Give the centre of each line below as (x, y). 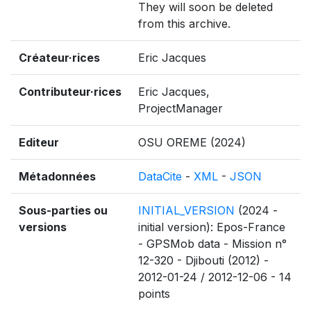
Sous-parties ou (63, 210)
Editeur (39, 142)
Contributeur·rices (70, 92)
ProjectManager (180, 108)
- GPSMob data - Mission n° (212, 244)
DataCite (160, 176)
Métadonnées (57, 176)
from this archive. (184, 24)
